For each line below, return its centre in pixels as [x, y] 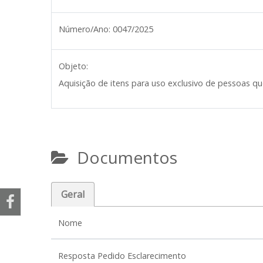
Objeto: [73, 66]
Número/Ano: [85, 29]
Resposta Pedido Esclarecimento [122, 256]
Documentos [123, 157]
